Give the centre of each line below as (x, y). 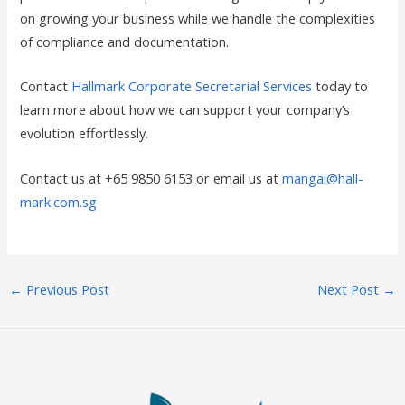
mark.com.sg (59, 201)
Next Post (350, 289)
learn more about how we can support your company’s (185, 110)
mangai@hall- (323, 178)
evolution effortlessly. (85, 133)
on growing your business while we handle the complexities (198, 18)
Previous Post (66, 289)
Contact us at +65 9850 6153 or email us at (151, 178)
